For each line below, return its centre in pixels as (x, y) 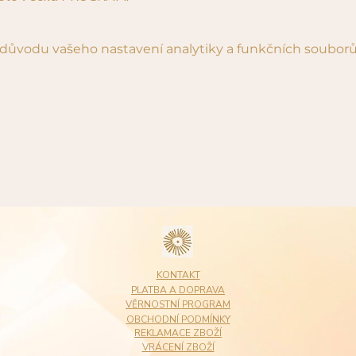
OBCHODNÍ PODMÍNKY (178, 319)
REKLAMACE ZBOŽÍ (178, 333)
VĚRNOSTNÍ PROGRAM (178, 304)
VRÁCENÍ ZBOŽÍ (178, 347)
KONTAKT (178, 275)
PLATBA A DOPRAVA (178, 290)
